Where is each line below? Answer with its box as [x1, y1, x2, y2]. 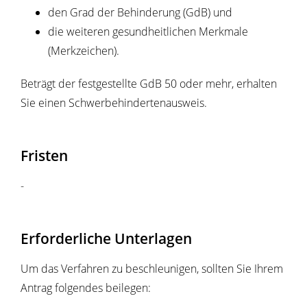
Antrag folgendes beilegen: [21, 280, 151, 295]
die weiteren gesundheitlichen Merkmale [48, 23, 248, 39]
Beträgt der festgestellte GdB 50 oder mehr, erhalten [21, 75, 277, 91]
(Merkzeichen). [48, 42, 119, 58]
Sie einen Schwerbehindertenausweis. [21, 95, 207, 110]
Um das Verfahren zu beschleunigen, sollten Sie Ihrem [21, 260, 283, 276]
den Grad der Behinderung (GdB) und [48, 4, 232, 20]
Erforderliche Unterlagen [21, 228, 192, 248]
